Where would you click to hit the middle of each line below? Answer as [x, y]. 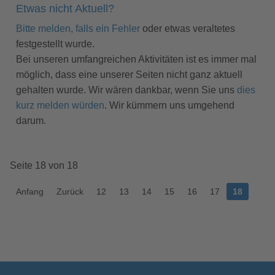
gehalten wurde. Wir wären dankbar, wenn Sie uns [126, 90]
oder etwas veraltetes [188, 29]
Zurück [70, 192]
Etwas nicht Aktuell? [65, 9]
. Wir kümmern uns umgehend [169, 105]
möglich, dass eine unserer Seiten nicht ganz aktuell [129, 75]
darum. [31, 121]
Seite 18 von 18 [44, 165]
